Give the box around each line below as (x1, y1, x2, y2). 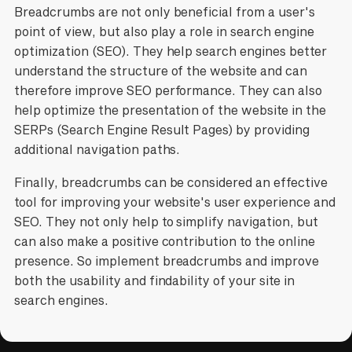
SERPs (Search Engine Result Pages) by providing (13, 123, 310, 137)
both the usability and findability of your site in (13, 273, 295, 288)
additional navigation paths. (13, 142, 181, 157)
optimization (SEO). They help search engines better (13, 44, 328, 59)
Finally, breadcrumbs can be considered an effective (13, 175, 328, 190)
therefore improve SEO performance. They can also (13, 83, 323, 98)
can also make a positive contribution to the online (13, 234, 316, 249)
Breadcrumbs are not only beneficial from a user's (13, 5, 316, 20)
